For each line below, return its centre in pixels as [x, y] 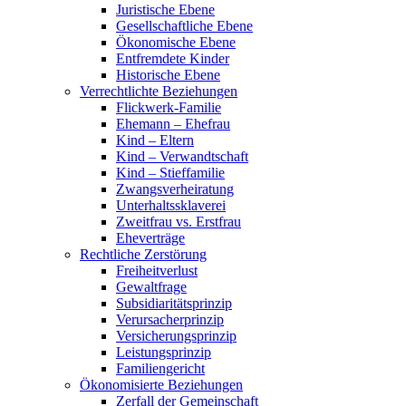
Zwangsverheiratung [175, 188]
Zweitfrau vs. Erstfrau [179, 221]
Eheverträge [150, 237]
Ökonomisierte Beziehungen [161, 384]
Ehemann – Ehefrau [173, 123]
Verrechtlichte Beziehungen [159, 91]
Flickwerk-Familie [169, 107]
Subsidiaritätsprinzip [174, 303]
